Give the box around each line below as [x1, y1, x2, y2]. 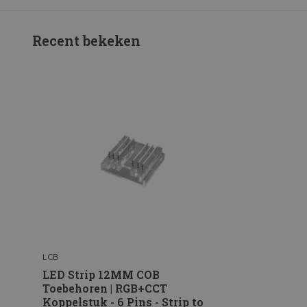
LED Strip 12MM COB [42, 267, 160, 282]
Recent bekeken [32, 32, 140, 49]
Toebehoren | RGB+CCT [42, 280, 167, 295]
